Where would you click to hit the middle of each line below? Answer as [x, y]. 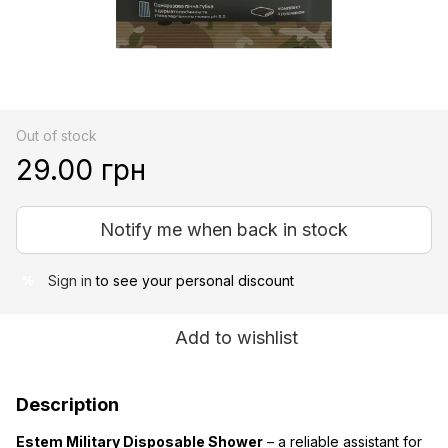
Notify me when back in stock [224, 229]
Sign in [70, 280]
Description [67, 404]
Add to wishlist [236, 337]
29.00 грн [81, 169]
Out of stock [56, 135]
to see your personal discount [193, 280]
